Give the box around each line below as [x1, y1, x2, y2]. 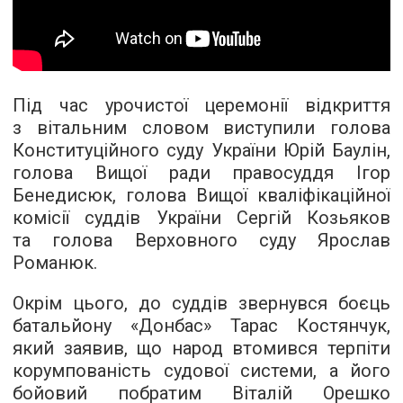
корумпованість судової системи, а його [13, 360, 390, 381]
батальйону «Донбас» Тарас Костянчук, [13, 315, 390, 336]
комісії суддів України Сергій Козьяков [13, 207, 390, 228]
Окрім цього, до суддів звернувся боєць [13, 292, 390, 314]
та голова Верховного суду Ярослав [13, 229, 390, 251]
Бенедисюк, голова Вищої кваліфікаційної [13, 184, 390, 206]
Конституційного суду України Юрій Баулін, [13, 139, 390, 161]
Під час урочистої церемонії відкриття [13, 94, 390, 116]
